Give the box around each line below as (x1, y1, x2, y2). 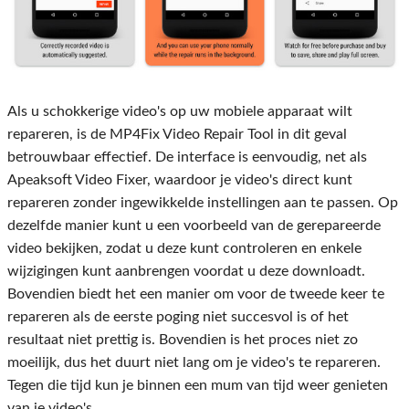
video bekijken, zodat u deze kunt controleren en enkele (7, 241, 362, 257)
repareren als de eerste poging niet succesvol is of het (7, 309, 349, 325)
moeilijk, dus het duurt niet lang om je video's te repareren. (7, 355, 381, 371)
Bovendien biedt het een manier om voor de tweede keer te (7, 287, 384, 302)
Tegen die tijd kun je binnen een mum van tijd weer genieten (7, 378, 388, 393)
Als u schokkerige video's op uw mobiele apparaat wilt (7, 104, 352, 120)
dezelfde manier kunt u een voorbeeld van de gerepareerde (7, 218, 381, 234)
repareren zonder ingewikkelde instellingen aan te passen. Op (7, 195, 398, 211)
